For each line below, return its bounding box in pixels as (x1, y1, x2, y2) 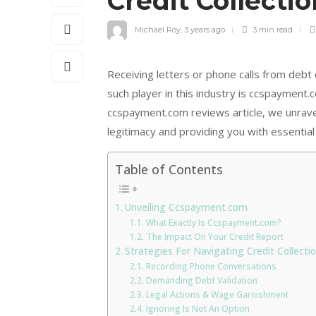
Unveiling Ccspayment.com (124, 200, 248, 214)
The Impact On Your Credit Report (145, 230, 284, 243)
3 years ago (184, 24, 225, 35)
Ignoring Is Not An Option (145, 302, 250, 315)
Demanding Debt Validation (145, 274, 257, 286)
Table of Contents (115, 160, 223, 178)
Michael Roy (135, 24, 181, 35)
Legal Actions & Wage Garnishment (145, 288, 288, 300)
